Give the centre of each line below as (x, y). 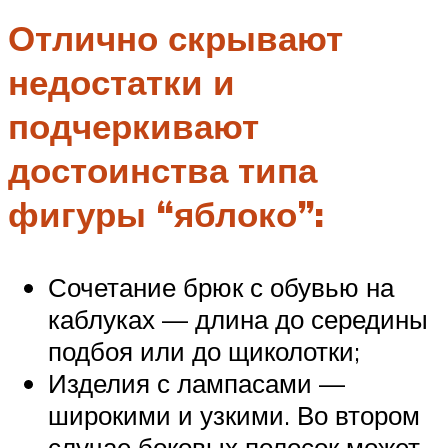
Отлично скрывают (175, 38)
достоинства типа (162, 170)
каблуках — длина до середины (238, 319)
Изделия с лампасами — (196, 383)
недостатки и (121, 82)
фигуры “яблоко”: (166, 214)
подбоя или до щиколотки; (204, 351)
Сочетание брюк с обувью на (221, 287)
